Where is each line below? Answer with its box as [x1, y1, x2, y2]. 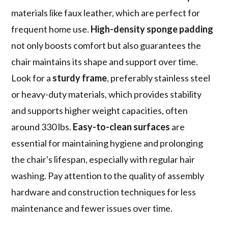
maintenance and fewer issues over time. [11, 203, 173, 214]
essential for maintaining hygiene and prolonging [11, 137, 204, 149]
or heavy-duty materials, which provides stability [11, 89, 202, 100]
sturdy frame [52, 72, 107, 84]
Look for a [11, 72, 53, 84]
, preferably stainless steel [107, 72, 211, 84]
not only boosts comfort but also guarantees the [11, 40, 202, 51]
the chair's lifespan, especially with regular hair [11, 154, 195, 165]
